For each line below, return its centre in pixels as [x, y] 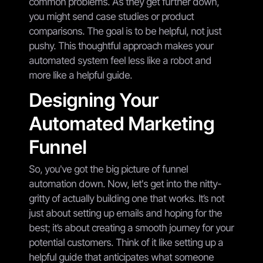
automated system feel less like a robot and [120, 60]
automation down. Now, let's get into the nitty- [125, 183]
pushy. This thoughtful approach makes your [121, 45]
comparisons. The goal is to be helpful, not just [125, 31]
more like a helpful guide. [80, 75]
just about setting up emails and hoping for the [125, 213]
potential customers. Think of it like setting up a [126, 242]
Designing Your [94, 100]
